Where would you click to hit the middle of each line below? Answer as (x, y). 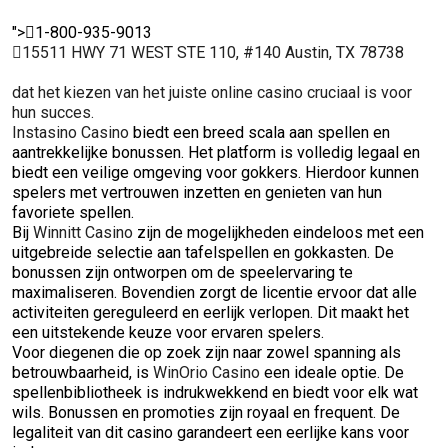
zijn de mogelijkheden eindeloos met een (278, 232)
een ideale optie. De (332, 372)
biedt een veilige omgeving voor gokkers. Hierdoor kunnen (215, 172)
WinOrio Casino (206, 372)
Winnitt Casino (83, 232)
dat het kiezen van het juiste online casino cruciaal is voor (212, 92)
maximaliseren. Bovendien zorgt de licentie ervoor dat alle (214, 292)
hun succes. (53, 112)
